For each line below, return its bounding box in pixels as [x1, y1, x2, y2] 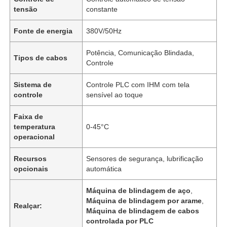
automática [86, 164, 122, 173]
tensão [14, 5, 38, 13]
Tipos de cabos [14, 53, 68, 62]
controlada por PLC [86, 216, 154, 225]
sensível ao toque [86, 90, 143, 99]
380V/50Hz [86, 26, 122, 35]
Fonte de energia [14, 26, 73, 35]
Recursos [14, 154, 47, 163]
